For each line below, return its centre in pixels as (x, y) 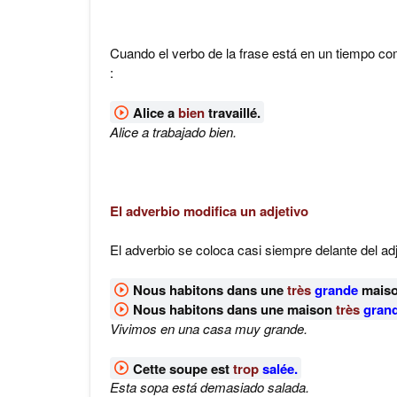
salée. (280, 368)
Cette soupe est (183, 368)
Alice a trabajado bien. (173, 131)
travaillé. (232, 112)
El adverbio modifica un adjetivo (209, 210)
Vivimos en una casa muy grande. (209, 328)
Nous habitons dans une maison (234, 309)
